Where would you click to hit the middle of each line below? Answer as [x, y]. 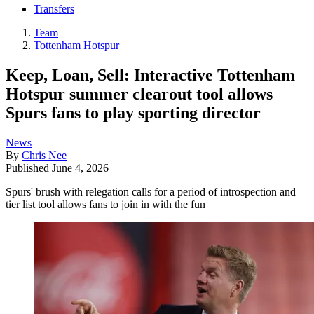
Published [29, 168]
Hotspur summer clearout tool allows [139, 94]
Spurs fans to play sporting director [133, 112]
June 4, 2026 [80, 168]
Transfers [54, 9]
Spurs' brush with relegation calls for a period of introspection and [151, 191]
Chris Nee [44, 155]
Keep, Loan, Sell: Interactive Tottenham [150, 75]
